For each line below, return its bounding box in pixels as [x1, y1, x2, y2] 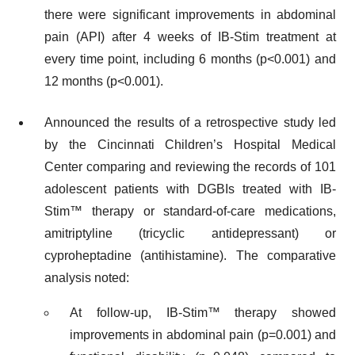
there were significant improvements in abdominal [44, 8, 336, 22]
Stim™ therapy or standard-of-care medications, [44, 204, 336, 219]
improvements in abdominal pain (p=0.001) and [70, 328, 336, 342]
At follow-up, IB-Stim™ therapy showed [70, 306, 336, 320]
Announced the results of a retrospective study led [44, 116, 336, 130]
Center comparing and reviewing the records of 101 [44, 160, 336, 174]
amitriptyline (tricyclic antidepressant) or [44, 227, 336, 241]
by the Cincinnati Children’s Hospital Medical [44, 138, 336, 152]
